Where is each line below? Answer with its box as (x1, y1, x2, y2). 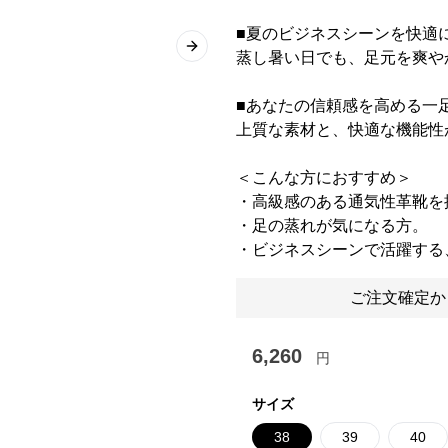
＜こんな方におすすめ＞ (236, 169, 412, 186)
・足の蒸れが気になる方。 (236, 217, 428, 234)
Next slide (190, 46, 253, 63)
